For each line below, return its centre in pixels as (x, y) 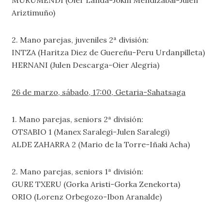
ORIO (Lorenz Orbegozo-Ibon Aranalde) (87, 197)
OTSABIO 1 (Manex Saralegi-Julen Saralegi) (91, 132)
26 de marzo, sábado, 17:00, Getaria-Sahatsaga (99, 92)
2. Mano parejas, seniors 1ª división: (77, 171)
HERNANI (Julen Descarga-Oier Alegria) (85, 65)
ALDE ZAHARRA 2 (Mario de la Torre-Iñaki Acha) (101, 144)
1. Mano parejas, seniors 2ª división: (77, 119)
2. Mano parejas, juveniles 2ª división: (80, 40)
